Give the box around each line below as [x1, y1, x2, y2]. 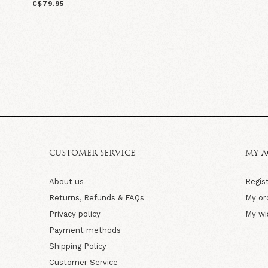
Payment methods [49, 225, 121, 234]
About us [49, 176, 84, 186]
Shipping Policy [49, 241, 106, 251]
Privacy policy [49, 209, 100, 218]
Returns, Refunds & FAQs [49, 193, 144, 202]
